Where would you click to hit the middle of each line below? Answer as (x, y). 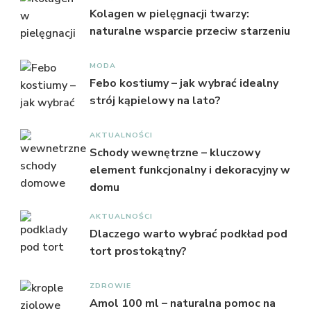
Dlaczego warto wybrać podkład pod (188, 234)
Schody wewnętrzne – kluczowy (175, 152)
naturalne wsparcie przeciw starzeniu (190, 31)
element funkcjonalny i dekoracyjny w (190, 170)
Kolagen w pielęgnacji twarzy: (169, 14)
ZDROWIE (110, 285)
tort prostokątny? (138, 251)
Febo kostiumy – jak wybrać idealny (184, 83)
